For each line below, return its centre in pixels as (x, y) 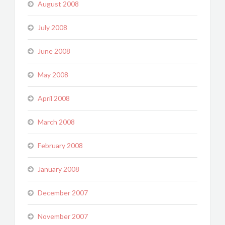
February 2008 (60, 145)
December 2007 (63, 193)
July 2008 (52, 27)
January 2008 (59, 169)
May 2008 (53, 75)
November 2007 (63, 216)
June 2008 (54, 51)
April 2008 (54, 98)
